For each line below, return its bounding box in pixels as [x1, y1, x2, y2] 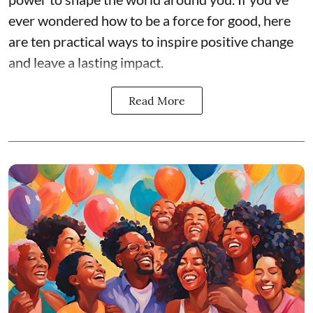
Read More [128, 94, 185, 108]
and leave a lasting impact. [8, 54, 163, 71]
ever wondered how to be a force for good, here [8, 12, 291, 29]
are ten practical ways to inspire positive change [8, 33, 293, 50]
